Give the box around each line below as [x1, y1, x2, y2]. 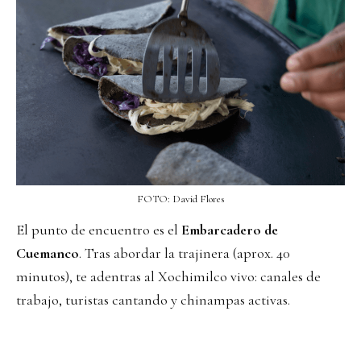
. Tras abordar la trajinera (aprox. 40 [79, 243, 290, 262]
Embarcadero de [181, 220, 278, 239]
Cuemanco [16, 243, 79, 262]
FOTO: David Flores [136, 192, 225, 205]
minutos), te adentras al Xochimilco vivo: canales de [16, 267, 321, 285]
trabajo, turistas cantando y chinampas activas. [16, 290, 290, 309]
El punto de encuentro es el [16, 220, 181, 239]
